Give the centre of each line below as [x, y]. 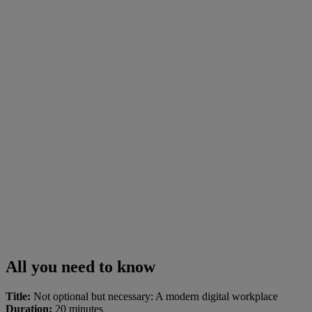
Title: [18, 296]
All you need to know [80, 266]
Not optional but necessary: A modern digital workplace [154, 296]
